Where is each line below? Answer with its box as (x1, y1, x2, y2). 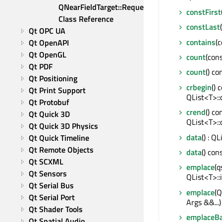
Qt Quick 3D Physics (29, 120, 98, 132)
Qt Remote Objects (29, 144, 94, 156)
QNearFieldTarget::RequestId (58, 1, 157, 13)
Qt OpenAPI (29, 37, 69, 49)
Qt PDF (29, 60, 53, 72)
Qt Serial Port (29, 191, 75, 203)
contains (186, 36, 216, 48)
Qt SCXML (29, 156, 63, 167)
